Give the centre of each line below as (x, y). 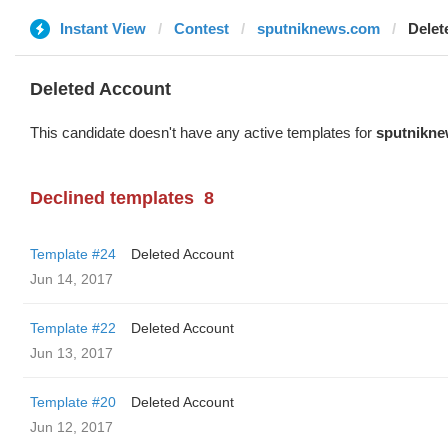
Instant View (103, 28)
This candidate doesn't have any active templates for (203, 132)
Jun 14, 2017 (71, 279)
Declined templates (112, 198)
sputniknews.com (318, 28)
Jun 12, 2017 (71, 427)
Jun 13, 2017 (71, 353)
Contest (201, 28)
